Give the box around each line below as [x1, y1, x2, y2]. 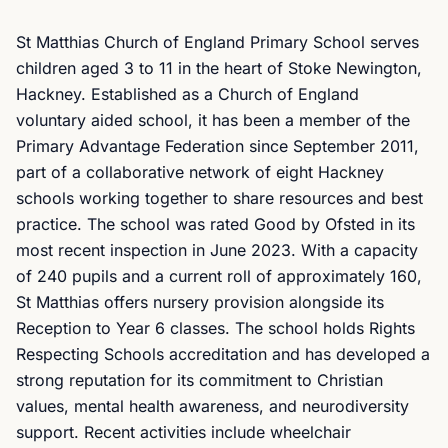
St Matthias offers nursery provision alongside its [16, 292, 384, 312]
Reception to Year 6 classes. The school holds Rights [16, 318, 415, 338]
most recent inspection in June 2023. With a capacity [16, 240, 418, 260]
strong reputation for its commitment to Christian [16, 370, 383, 390]
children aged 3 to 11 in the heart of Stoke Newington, [16, 58, 422, 78]
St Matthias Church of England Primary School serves [16, 32, 419, 52]
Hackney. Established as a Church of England [16, 84, 359, 104]
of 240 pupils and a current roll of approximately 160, [16, 266, 422, 286]
